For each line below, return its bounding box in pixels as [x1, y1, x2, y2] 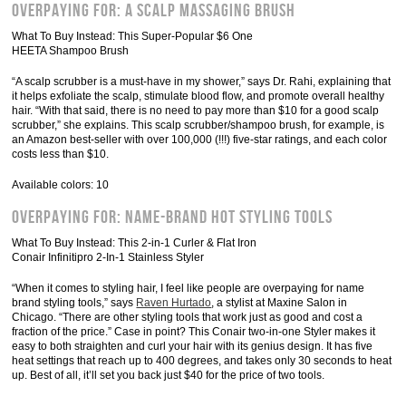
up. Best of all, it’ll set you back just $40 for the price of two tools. [12, 369, 325, 382]
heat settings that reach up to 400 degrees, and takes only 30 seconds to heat [12, 354, 392, 367]
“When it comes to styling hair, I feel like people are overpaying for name [12, 282, 365, 295]
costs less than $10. [12, 148, 110, 160]
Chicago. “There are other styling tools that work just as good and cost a [12, 311, 363, 324]
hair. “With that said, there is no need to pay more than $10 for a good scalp [12, 104, 380, 117]
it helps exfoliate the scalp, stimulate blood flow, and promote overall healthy [12, 90, 385, 102]
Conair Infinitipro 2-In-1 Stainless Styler [12, 251, 205, 264]
